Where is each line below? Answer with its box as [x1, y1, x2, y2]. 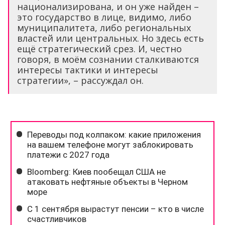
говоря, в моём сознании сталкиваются [17, 53, 199, 66]
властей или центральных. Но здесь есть [17, 32, 204, 45]
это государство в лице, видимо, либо [17, 11, 191, 24]
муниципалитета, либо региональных [17, 22, 191, 34]
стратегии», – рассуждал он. [17, 74, 144, 87]
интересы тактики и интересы [17, 64, 158, 76]
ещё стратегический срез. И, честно [17, 43, 182, 55]
